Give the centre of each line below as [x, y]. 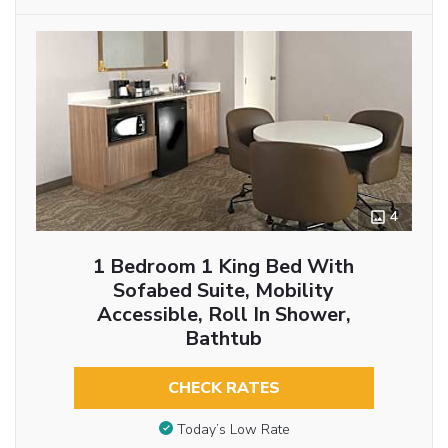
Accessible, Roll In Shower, [223, 315]
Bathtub [224, 339]
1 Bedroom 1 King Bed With [224, 267]
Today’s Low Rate [233, 429]
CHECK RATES [223, 388]
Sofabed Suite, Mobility [224, 291]
